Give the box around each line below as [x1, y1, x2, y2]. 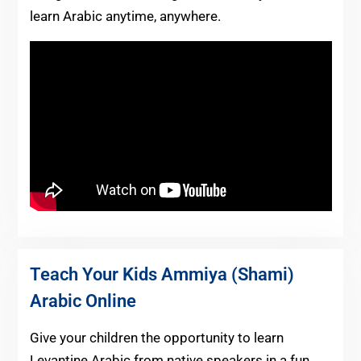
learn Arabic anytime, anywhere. [29, 8, 221, 25]
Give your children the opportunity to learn [29, 329, 284, 346]
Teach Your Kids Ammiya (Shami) [29, 263, 294, 284]
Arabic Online [29, 290, 136, 311]
